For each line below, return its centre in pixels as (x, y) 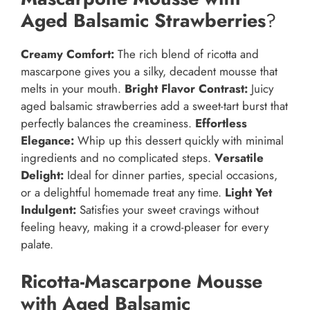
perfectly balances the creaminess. (108, 123)
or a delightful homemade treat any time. (123, 192)
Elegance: (47, 140)
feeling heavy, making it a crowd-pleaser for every (145, 227)
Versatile (239, 157)
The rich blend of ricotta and (186, 54)
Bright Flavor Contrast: (186, 88)
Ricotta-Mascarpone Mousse (142, 282)
